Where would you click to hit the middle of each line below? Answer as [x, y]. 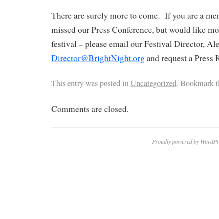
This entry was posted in [91, 83]
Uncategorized [153, 83]
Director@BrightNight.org [98, 58]
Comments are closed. [90, 109]
